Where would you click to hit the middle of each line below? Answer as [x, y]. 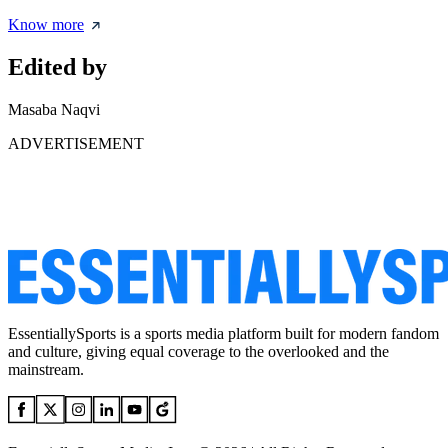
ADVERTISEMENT [76, 144]
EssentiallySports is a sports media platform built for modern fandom [223, 334]
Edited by [57, 67]
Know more [46, 25]
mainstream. [46, 370]
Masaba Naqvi [54, 110]
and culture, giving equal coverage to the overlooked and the [198, 352]
